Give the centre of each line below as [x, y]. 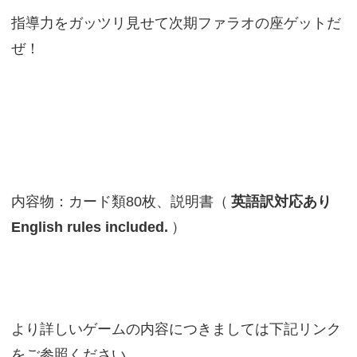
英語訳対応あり [281, 202]
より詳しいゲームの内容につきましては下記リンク [176, 329]
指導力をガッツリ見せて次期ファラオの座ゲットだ [176, 23]
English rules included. [89, 227]
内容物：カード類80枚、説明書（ [119, 202]
